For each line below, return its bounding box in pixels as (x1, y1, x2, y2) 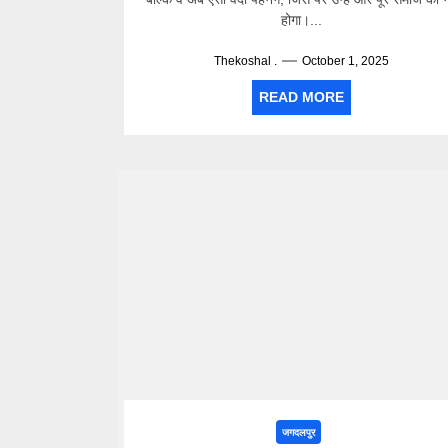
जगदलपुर (282, 427, 316, 438)
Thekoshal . (213, 54, 277, 68)
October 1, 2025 (301, 54, 389, 68)
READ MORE (258, 89, 344, 105)
